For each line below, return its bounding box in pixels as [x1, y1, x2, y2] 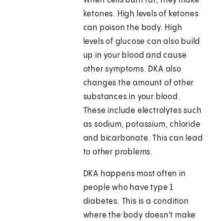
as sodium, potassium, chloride [83, 120, 201, 129]
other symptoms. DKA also [83, 65, 182, 74]
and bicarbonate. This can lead [83, 134, 203, 143]
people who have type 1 [83, 184, 174, 192]
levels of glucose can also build [83, 37, 201, 46]
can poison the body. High [83, 24, 183, 33]
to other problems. [83, 148, 153, 157]
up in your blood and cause [83, 51, 187, 60]
